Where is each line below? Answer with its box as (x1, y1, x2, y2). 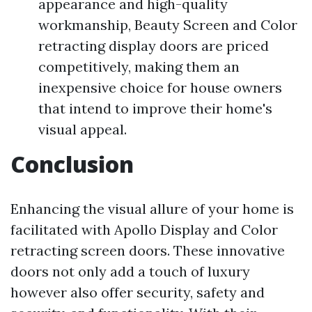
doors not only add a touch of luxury (10, 263, 250, 280)
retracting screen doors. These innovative (10, 242, 285, 259)
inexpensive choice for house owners (38, 79, 282, 96)
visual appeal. (38, 120, 127, 138)
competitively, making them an (38, 58, 240, 75)
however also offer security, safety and (10, 283, 265, 301)
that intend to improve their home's (38, 100, 272, 117)
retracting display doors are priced (38, 37, 269, 54)
